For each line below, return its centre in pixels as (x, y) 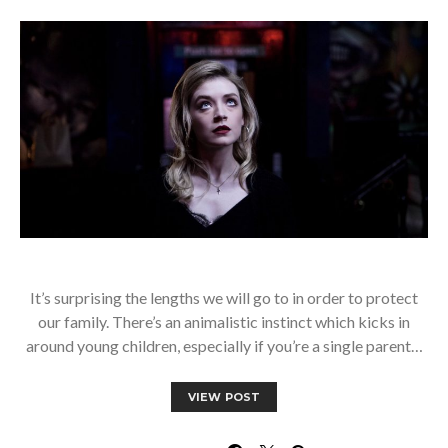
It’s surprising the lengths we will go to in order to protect (224, 298)
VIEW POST (224, 397)
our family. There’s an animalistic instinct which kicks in (224, 322)
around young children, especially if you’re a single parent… (224, 346)
